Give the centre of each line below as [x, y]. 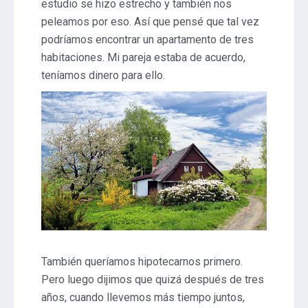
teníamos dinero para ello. [103, 76]
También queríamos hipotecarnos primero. [142, 261]
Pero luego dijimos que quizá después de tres [153, 279]
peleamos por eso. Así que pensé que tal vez [150, 22]
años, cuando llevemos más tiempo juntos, [143, 297]
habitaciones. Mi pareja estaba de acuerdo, [143, 58]
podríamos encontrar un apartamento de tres [147, 40]
